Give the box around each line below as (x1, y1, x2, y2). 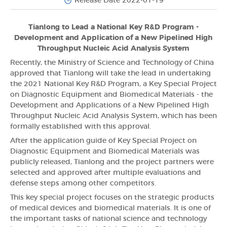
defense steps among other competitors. (10, 179, 156, 187)
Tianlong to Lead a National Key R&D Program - (28, 23, 199, 31)
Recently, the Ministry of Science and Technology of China (10, 59, 214, 66)
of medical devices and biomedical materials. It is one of (10, 204, 211, 212)
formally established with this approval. (10, 123, 151, 130)
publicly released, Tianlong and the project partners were (10, 158, 214, 166)
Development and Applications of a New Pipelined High (10, 101, 209, 109)
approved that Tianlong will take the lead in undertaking (10, 69, 211, 77)
